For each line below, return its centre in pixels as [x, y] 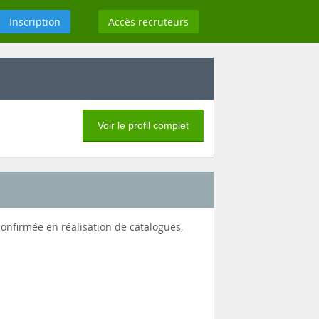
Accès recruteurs [148, 22]
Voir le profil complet [143, 125]
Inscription [35, 22]
